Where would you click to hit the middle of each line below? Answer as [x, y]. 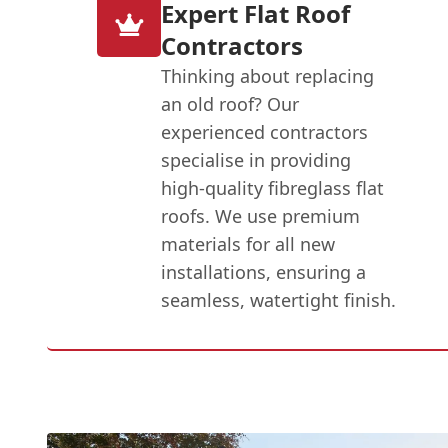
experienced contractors [265, 131]
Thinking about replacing [268, 75]
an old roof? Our [230, 103]
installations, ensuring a [264, 271]
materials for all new [248, 243]
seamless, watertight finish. [279, 299]
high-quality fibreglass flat [273, 187]
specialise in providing [256, 159]
